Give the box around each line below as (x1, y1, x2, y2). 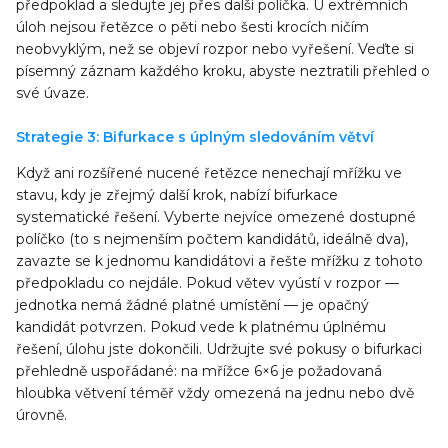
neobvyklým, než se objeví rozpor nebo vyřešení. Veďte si (16, 40, 414, 58)
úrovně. (16, 406, 67, 424)
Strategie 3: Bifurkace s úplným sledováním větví (16, 128, 374, 146)
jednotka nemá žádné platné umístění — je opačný (16, 296, 369, 314)
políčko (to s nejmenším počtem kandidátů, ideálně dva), (16, 230, 408, 248)
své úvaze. (16, 84, 89, 102)
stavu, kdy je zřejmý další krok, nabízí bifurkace (16, 186, 338, 204)
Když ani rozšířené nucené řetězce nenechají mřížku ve (16, 164, 402, 182)
